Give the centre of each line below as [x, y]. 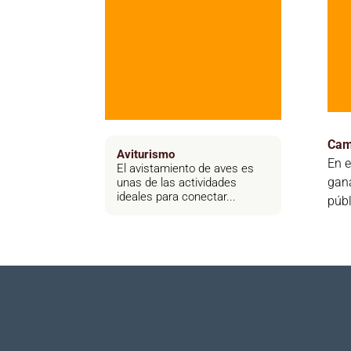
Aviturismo [146, 155]
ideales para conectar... [177, 197]
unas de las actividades [177, 183]
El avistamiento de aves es [186, 169]
